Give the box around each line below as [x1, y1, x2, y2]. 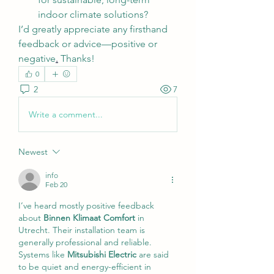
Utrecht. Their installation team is [18, 224, 145, 235]
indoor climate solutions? [38, 9, 148, 20]
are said [136, 249, 169, 260]
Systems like [18, 249, 67, 260]
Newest [18, 146, 48, 157]
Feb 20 [45, 180, 67, 189]
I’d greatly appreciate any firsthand [18, 23, 168, 35]
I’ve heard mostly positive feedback [18, 200, 154, 211]
